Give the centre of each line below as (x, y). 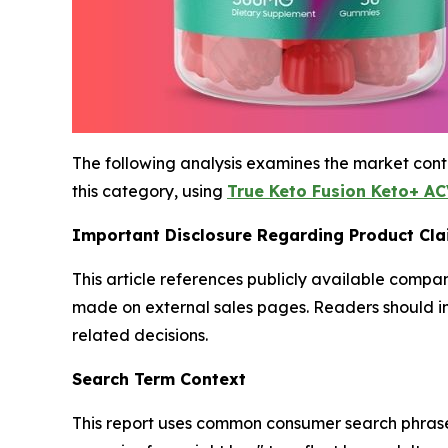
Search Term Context (159, 378)
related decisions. (140, 334)
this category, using (149, 190)
